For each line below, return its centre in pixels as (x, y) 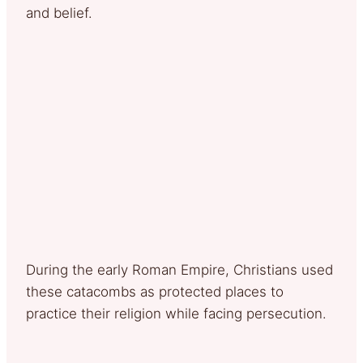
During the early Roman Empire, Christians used (179, 269)
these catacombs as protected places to (155, 291)
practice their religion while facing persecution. (176, 313)
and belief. (59, 13)
